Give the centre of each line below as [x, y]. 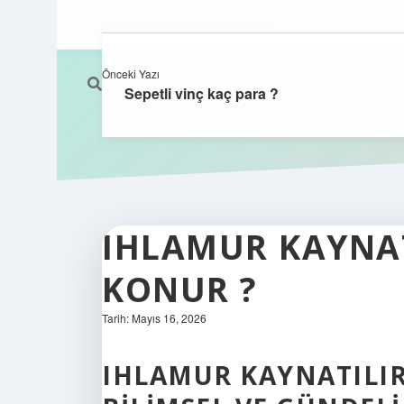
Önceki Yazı [131, 73]
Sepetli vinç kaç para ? [202, 93]
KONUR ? [180, 289]
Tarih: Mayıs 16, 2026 [154, 318]
